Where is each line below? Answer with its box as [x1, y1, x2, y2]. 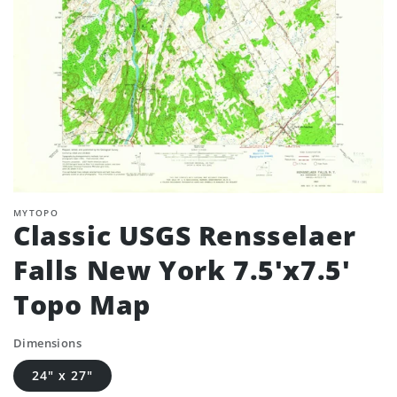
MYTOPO [13, 206, 58, 219]
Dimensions [13, 335, 82, 351]
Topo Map [13, 286, 151, 323]
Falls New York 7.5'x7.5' [13, 252, 351, 288]
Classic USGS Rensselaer [13, 217, 356, 253]
